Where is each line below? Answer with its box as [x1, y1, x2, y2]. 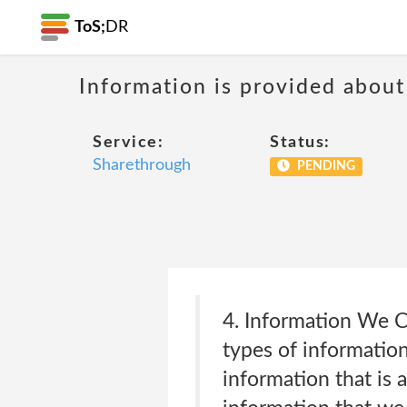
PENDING [293, 160, 355, 173]
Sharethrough [93, 157, 191, 174]
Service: [93, 134, 164, 151]
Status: [270, 134, 331, 151]
